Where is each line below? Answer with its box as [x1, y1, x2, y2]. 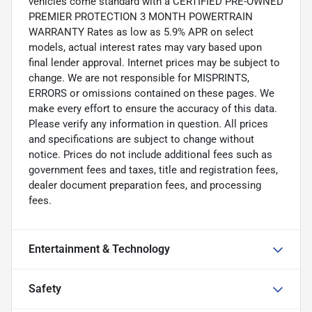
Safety [29, 281, 61, 295]
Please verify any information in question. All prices [29, 117, 268, 130]
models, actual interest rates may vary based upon [29, 40, 262, 54]
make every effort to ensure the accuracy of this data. [29, 102, 277, 115]
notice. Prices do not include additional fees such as [29, 148, 272, 161]
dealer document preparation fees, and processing [29, 178, 261, 192]
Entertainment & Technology [29, 242, 170, 256]
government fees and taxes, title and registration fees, [29, 163, 278, 176]
